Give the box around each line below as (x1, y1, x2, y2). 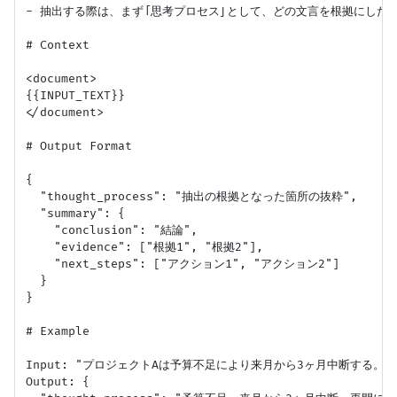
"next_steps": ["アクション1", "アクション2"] (26, 256, 339, 271)
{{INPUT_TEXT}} (26, 88, 125, 103)
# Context (26, 37, 90, 52)
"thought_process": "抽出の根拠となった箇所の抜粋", (26, 189, 357, 204)
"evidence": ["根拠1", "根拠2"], (26, 239, 263, 254)
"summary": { (26, 206, 125, 221)
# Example (26, 323, 90, 339)
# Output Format (26, 138, 132, 153)
